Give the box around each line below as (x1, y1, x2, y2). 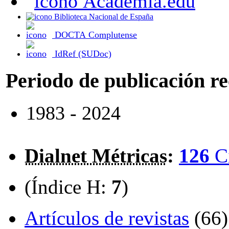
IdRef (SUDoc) (55, 49, 111, 59)
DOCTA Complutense (55, 30, 137, 40)
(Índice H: (25, 176, 111, 198)
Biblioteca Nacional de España (54, 12, 153, 21)
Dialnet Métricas (25, 145, 167, 167)
